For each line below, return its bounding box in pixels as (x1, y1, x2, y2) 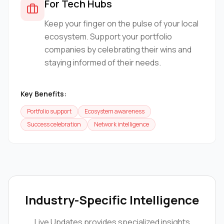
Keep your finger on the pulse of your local (44, 18, 198, 29)
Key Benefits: (20, 89, 66, 99)
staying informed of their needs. (44, 57, 161, 68)
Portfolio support (27, 107, 71, 116)
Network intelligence (94, 120, 149, 129)
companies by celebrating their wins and (44, 44, 191, 55)
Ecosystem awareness (84, 107, 144, 116)
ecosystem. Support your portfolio (44, 31, 172, 42)
